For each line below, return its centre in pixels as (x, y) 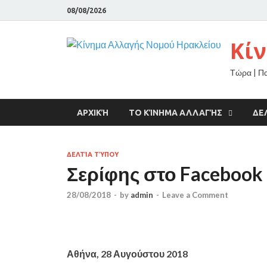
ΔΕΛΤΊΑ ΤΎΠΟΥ (93, 154)
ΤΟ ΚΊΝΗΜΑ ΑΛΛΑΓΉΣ (176, 112)
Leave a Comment (195, 195)
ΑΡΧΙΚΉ (93, 112)
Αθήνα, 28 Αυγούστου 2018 (127, 254)
